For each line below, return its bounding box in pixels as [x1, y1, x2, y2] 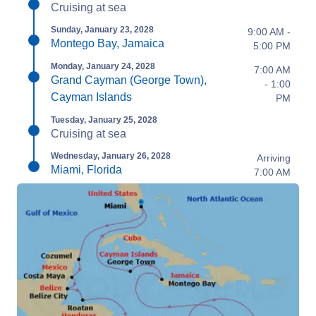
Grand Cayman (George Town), [51, 74, 207, 86]
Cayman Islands [51, 91, 132, 103]
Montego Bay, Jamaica [51, 37, 164, 49]
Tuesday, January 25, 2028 [51, 115, 157, 125]
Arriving [257, 152, 291, 164]
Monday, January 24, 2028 [51, 61, 155, 71]
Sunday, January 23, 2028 [51, 25, 154, 35]
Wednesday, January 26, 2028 [51, 151, 171, 161]
